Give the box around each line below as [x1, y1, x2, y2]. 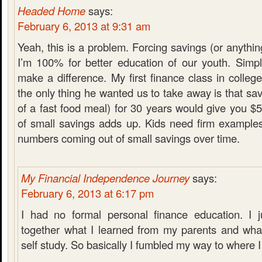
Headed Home [18, 3, 85, 18]
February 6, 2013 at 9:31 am [18, 18, 150, 33]
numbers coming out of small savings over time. [18, 130, 240, 146]
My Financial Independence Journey [21, 170, 189, 185]
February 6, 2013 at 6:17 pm [21, 185, 154, 201]
